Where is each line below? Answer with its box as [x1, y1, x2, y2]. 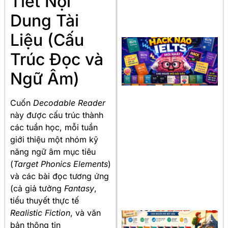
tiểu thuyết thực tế [10, 195, 79, 206]
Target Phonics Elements [13, 159, 108, 169]
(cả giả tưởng [10, 183, 64, 194]
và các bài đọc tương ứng [10, 171, 109, 182]
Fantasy [64, 183, 94, 194]
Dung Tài [10, 11, 79, 31]
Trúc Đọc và [10, 49, 103, 70]
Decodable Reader [33, 98, 105, 108]
